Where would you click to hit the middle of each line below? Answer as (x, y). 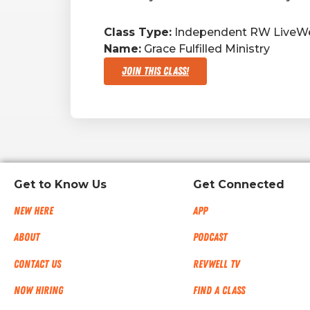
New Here (34, 211)
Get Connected (239, 184)
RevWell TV (217, 264)
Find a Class (219, 291)
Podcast (210, 238)
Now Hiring (38, 291)
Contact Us (37, 264)
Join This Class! (155, 71)
